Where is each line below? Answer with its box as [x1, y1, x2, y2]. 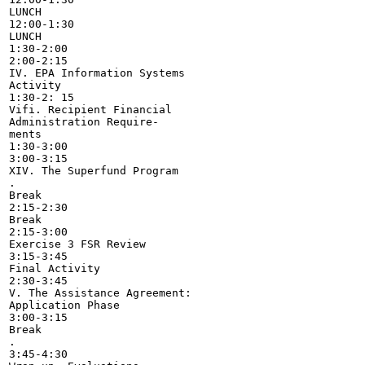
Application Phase [9, 299, 120, 311]
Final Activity [9, 262, 100, 275]
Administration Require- [9, 116, 159, 128]
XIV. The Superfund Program [9, 165, 178, 177]
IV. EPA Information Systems [9, 67, 185, 79]
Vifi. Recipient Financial [9, 103, 172, 116]
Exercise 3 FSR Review [9, 238, 146, 250]
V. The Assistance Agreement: [9, 287, 191, 299]
